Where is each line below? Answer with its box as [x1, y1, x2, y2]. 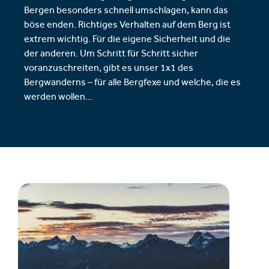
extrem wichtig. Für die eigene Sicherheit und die [24, 35, 231, 45]
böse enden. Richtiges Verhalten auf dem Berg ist [24, 21, 231, 31]
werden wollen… [24, 93, 92, 103]
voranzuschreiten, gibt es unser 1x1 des [24, 64, 193, 74]
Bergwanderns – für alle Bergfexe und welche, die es [24, 79, 241, 88]
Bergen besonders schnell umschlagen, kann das [24, 7, 228, 16]
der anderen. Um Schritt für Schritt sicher [24, 50, 198, 59]
